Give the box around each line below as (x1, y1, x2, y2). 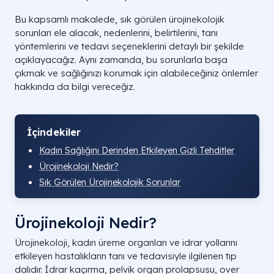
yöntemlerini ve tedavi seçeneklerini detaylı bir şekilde (15, 40, 244, 52)
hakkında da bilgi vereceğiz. (15, 81, 135, 92)
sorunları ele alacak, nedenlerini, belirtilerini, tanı (15, 27, 218, 39)
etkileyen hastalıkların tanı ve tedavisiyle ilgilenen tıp (15, 250, 237, 262)
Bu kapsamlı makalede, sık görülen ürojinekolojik (15, 13, 224, 25)
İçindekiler (27, 126, 81, 138)
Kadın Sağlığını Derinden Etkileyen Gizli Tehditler (39, 145, 234, 156)
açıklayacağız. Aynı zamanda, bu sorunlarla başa (15, 54, 228, 65)
